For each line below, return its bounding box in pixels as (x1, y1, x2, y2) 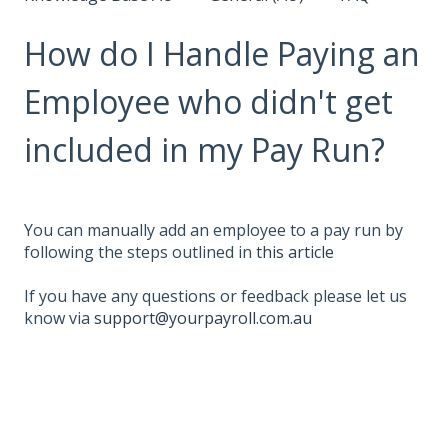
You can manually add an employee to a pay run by (24, 218, 403, 241)
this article (256, 240, 334, 263)
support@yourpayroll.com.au (94, 307, 312, 330)
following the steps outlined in (24, 240, 256, 263)
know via (24, 307, 94, 330)
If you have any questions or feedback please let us (24, 285, 407, 308)
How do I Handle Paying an (24, 31, 420, 75)
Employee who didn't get (24, 79, 393, 123)
